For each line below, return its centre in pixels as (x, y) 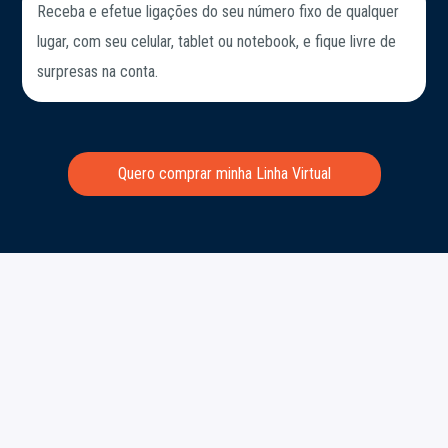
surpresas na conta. (98, 71)
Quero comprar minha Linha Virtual (224, 173)
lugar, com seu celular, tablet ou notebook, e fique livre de (217, 41)
